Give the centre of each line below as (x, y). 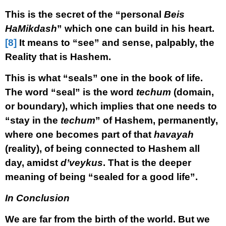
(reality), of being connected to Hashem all (102, 149)
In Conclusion (37, 198)
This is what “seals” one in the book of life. (104, 78)
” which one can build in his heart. (136, 29)
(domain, (192, 92)
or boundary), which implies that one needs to (111, 106)
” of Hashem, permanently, (157, 120)
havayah (174, 134)
